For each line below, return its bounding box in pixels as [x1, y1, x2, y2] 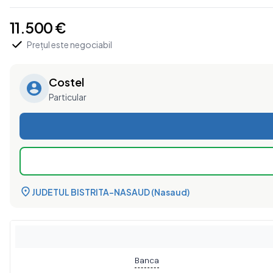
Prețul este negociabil [27, 39, 112, 50]
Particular [49, 91, 87, 102]
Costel [49, 75, 84, 89]
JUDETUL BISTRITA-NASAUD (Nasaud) [32, 186, 190, 197]
